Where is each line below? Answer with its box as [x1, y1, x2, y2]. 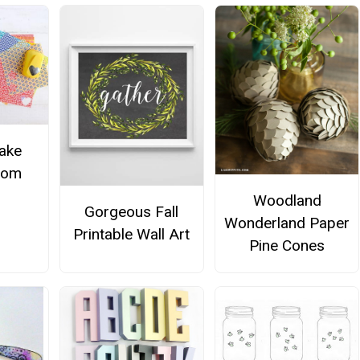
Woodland [252, 190, 321, 210]
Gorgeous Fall [84, 202, 179, 221]
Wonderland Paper [224, 213, 350, 232]
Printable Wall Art [73, 224, 190, 243]
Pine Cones [249, 235, 325, 255]
